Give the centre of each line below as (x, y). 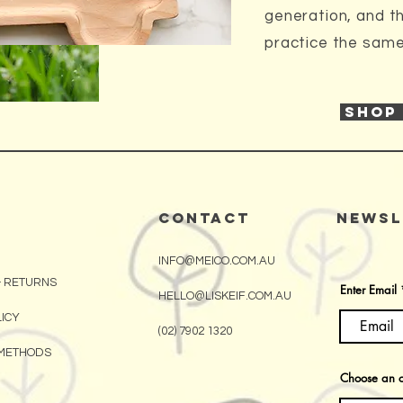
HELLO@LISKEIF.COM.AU (225, 296)
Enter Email (368, 289)
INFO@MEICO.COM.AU (217, 260)
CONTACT (204, 217)
